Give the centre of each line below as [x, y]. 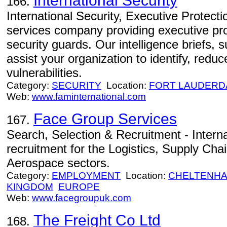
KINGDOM [30, 187]
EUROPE [79, 187]
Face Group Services [105, 119]
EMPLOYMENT [86, 176]
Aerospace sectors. [58, 163]
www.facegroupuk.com [82, 198]
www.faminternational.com [89, 97]
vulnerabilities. [44, 73]
